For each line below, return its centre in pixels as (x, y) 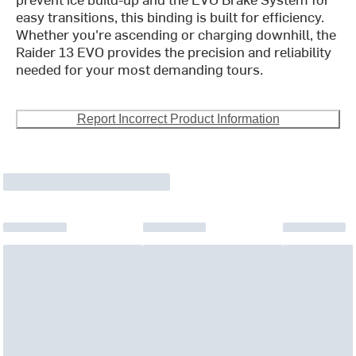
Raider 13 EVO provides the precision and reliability (174, 52)
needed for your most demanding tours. (140, 69)
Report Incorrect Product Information (178, 119)
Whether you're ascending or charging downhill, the (176, 34)
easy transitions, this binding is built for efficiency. (170, 17)
